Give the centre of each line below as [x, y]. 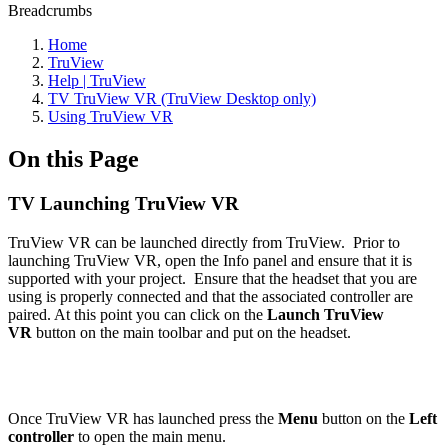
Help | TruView [97, 80]
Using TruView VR [110, 116]
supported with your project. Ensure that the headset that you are [212, 278]
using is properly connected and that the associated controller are [210, 296]
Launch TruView [325, 314]
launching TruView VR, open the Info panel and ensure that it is [210, 260]
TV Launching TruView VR [123, 203]
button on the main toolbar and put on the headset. [191, 332]
